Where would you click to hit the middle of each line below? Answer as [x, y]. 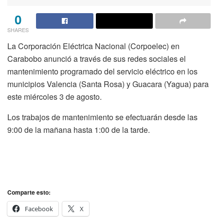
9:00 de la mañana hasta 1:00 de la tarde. [79, 129]
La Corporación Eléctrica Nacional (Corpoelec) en [93, 46]
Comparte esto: [29, 192]
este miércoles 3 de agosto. [55, 96]
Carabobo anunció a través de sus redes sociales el [97, 58]
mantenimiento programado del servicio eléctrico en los [102, 71]
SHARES [18, 29]
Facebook [39, 209]
